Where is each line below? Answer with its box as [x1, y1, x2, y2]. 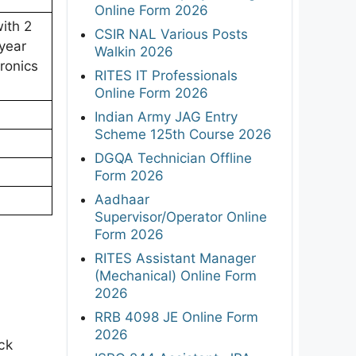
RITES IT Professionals [95, 67, 238, 83]
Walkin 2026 [95, 43, 173, 60]
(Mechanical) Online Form [95, 267, 257, 284]
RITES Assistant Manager [95, 250, 256, 266]
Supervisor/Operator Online [95, 208, 267, 225]
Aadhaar [95, 191, 149, 207]
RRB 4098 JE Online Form [95, 308, 258, 325]
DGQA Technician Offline [95, 149, 252, 166]
